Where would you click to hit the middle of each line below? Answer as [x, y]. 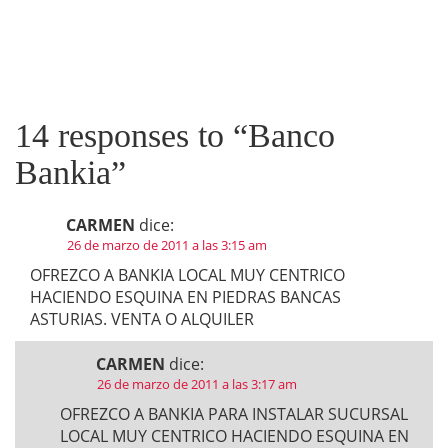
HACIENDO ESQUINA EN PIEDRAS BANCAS [185, 297]
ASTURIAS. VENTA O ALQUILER [142, 319]
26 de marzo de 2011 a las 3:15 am [167, 245]
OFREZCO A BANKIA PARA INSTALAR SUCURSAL [234, 414]
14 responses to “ [131, 135]
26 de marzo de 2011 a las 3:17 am [197, 384]
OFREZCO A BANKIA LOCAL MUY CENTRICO [187, 275]
